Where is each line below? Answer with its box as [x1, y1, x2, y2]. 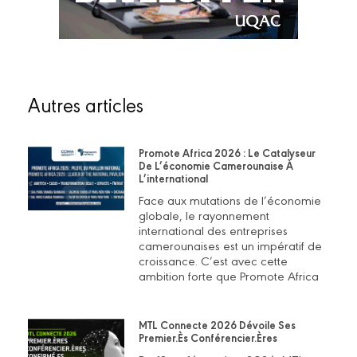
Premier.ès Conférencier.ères [138, 329, 277, 345]
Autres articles [28, 91, 143, 117]
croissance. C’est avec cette [138, 251, 288, 269]
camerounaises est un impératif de [138, 236, 322, 253]
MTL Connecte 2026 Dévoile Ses [138, 316, 296, 332]
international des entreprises [138, 221, 288, 238]
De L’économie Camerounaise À [138, 157, 293, 173]
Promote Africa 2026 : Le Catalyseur [138, 144, 316, 160]
